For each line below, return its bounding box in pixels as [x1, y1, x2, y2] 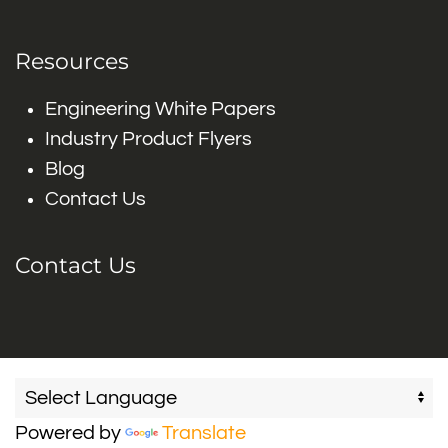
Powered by [15, 423, 125, 443]
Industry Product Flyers [45, 129, 252, 149]
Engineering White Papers [45, 99, 276, 119]
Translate [162, 423, 246, 443]
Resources [15, 48, 129, 75]
